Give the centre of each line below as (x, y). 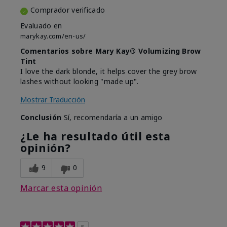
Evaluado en (41, 26)
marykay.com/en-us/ (53, 36)
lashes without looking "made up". (80, 82)
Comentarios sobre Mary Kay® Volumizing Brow (111, 51)
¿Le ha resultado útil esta (96, 136)
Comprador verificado (68, 10)
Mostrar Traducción (53, 100)
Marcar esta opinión (61, 188)
